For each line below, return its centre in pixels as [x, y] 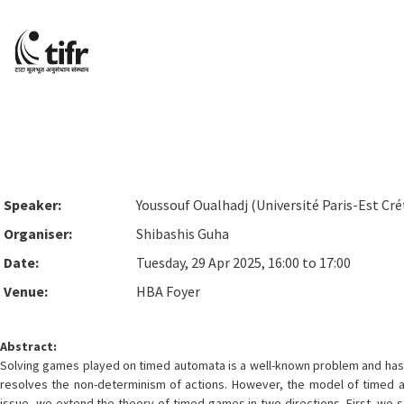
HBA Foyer [168, 291]
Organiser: [38, 234]
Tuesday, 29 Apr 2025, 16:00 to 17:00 [243, 262]
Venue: [26, 291]
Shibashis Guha [183, 234]
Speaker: [32, 205]
